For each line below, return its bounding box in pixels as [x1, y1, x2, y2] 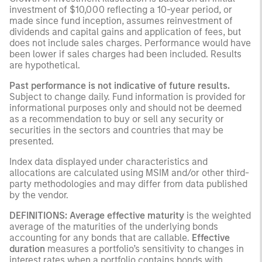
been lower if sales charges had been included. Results [9, 48, 242, 60]
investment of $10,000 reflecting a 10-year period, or [9, 4, 232, 15]
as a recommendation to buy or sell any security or [9, 113, 224, 125]
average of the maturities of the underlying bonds [9, 220, 218, 232]
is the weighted [184, 209, 251, 221]
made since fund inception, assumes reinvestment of [9, 15, 233, 26]
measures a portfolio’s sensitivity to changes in [45, 243, 244, 254]
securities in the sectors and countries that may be [9, 124, 223, 136]
